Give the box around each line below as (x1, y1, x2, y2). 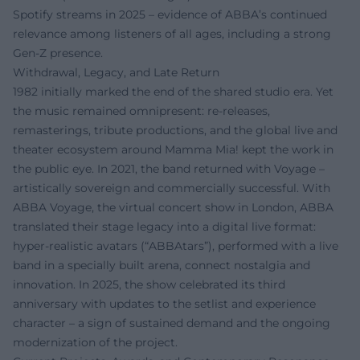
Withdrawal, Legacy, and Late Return (13, 64, 219, 80)
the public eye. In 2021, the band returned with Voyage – (13, 161, 325, 176)
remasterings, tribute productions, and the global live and (13, 122, 337, 137)
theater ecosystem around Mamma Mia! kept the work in (13, 141, 333, 157)
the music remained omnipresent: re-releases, (13, 103, 270, 118)
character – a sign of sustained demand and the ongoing (13, 315, 330, 330)
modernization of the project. (13, 334, 178, 350)
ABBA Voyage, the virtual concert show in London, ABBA (13, 199, 333, 215)
